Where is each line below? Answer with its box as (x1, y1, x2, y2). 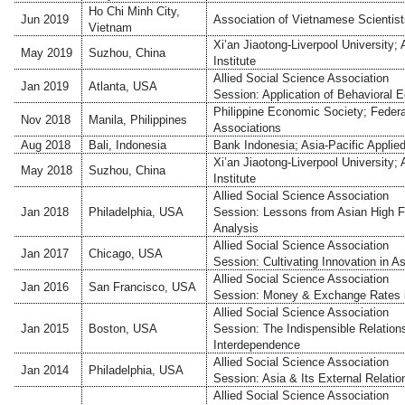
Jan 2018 (21, 204, 70, 219)
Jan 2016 (21, 279, 70, 294)
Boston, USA (89, 321, 158, 335)
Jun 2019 (21, 12, 70, 26)
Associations (213, 120, 282, 135)
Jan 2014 (21, 363, 70, 377)
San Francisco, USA (89, 279, 197, 294)
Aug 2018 (21, 137, 71, 152)
